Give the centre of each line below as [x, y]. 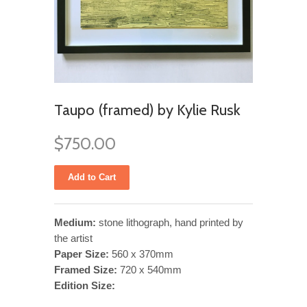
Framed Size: [86, 269]
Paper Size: [83, 254]
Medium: [75, 222]
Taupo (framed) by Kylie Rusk [147, 110]
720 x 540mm [149, 269]
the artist [73, 238]
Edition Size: [85, 285]
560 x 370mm [143, 254]
